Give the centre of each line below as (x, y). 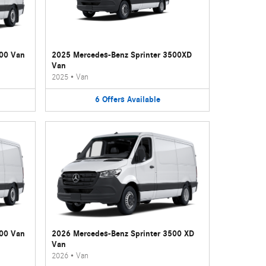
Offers (113, 99)
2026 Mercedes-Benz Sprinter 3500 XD (123, 233)
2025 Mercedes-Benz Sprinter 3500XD (122, 55)
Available (143, 99)
